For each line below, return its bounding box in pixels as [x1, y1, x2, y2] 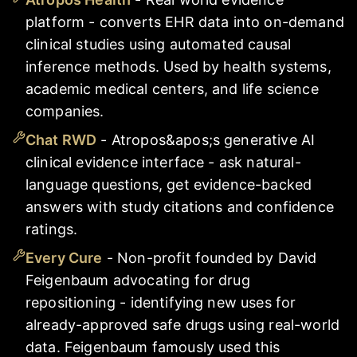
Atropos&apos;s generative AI [111, 131, 316, 148]
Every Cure [25, 249, 103, 266]
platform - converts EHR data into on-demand [25, 13, 344, 30]
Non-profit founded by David [117, 249, 317, 266]
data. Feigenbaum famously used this [25, 338, 280, 355]
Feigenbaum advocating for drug [25, 271, 250, 288]
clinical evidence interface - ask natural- [25, 153, 301, 171]
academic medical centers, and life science [25, 80, 319, 97]
